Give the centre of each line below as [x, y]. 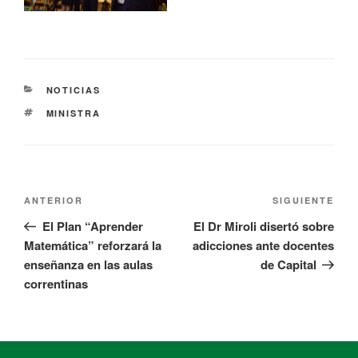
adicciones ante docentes [263, 245]
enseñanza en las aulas [88, 264]
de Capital [288, 264]
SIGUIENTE [303, 200]
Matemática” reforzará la [93, 245]
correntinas [56, 283]
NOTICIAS [74, 89]
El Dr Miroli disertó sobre [264, 226]
